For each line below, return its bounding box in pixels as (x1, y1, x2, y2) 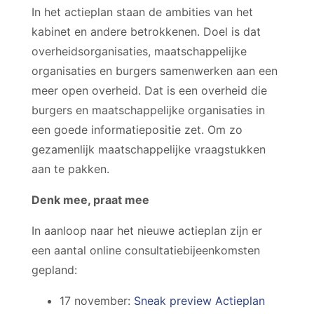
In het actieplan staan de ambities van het (32, 5, 253, 19)
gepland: (32, 263, 77, 277)
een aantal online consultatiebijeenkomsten (32, 243, 260, 257)
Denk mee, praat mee (32, 193, 149, 207)
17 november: (60, 294, 134, 308)
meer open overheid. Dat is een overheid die (32, 83, 267, 97)
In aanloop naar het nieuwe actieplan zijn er (32, 224, 262, 238)
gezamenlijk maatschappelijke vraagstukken (32, 142, 266, 156)
